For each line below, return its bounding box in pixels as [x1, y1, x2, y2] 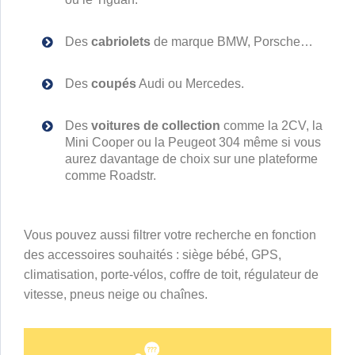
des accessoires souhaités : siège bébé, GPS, [24, 248, 281, 261]
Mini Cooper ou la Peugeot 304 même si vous [65, 136, 321, 149]
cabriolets [91, 35, 151, 48]
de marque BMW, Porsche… [151, 35, 313, 48]
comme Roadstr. [65, 169, 156, 182]
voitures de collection [91, 119, 220, 132]
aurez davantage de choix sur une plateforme [65, 152, 318, 166]
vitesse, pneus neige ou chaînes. [24, 288, 208, 301]
